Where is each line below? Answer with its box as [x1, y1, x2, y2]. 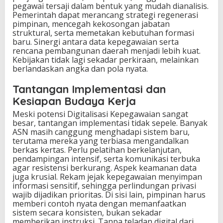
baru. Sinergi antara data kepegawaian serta [12, 36, 179, 48]
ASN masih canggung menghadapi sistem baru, [12, 126, 190, 138]
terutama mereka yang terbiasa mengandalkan [12, 135, 189, 147]
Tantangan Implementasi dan [12, 82, 166, 97]
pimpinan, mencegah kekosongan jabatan [12, 18, 170, 30]
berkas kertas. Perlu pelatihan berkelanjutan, [12, 144, 182, 156]
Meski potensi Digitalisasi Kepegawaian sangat [12, 109, 188, 120]
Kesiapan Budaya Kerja [12, 94, 136, 109]
